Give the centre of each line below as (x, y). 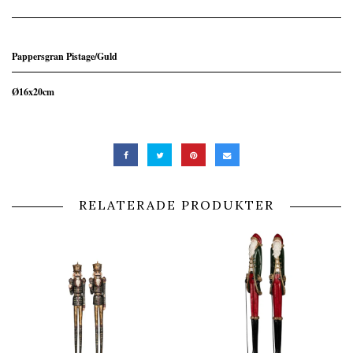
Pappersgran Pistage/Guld (65, 57)
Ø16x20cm (33, 92)
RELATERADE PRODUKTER (176, 204)
